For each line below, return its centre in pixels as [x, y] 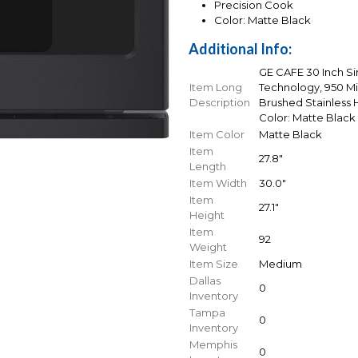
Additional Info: [240, 49]
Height [207, 215]
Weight [208, 247]
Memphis [213, 345]
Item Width [218, 183]
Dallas [205, 281]
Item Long [216, 88]
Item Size [214, 264]
